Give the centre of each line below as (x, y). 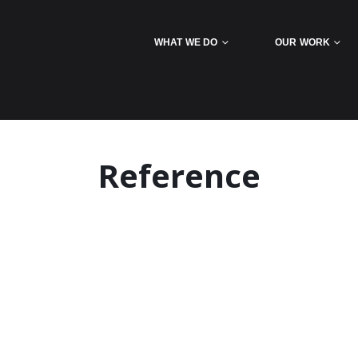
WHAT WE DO (186, 42)
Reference (179, 175)
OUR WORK (302, 42)
